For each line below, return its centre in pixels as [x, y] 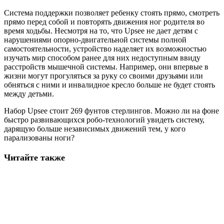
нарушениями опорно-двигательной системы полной [95, 39]
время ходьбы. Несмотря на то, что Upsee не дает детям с [101, 30]
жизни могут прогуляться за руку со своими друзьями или [103, 75]
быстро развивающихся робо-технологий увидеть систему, [104, 119]
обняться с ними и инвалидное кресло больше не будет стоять [109, 84]
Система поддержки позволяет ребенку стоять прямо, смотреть [112, 12]
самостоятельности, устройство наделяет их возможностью [105, 48]
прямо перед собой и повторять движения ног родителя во [104, 21]
